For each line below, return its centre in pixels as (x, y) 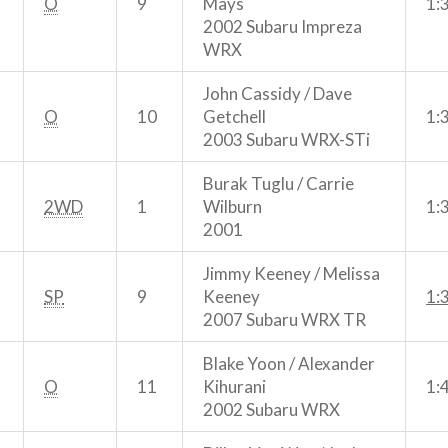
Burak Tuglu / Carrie (278, 183)
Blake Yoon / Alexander (289, 363)
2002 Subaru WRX (271, 409)
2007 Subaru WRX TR (284, 319)
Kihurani (234, 386)
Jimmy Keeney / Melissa (291, 273)
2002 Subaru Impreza (282, 26)
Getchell (234, 116)
